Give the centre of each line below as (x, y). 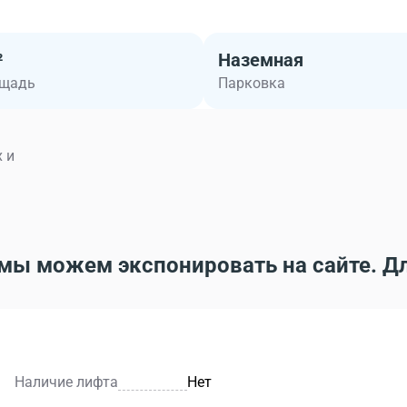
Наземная (261, 60)
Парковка (252, 83)
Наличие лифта (66, 382)
